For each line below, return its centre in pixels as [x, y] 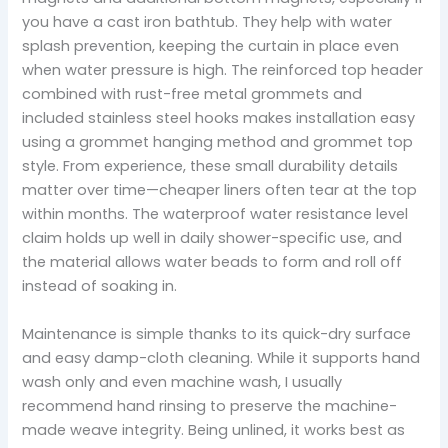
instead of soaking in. [100, 286]
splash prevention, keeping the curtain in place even [211, 46]
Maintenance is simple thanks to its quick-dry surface [217, 333]
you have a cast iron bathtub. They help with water [207, 22]
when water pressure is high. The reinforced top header [223, 70]
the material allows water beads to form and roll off [212, 262]
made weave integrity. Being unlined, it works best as [214, 429]
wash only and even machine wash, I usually [182, 381]
